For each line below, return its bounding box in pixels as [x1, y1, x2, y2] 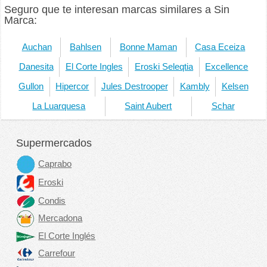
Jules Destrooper [101, 81, 168, 91]
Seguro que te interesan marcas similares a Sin [4, 2, 230, 15]
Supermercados [16, 136, 92, 149]
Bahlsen [70, 42, 102, 52]
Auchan [21, 42, 52, 52]
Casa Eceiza [195, 42, 246, 52]
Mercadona [38, 213, 83, 223]
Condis [38, 195, 66, 206]
